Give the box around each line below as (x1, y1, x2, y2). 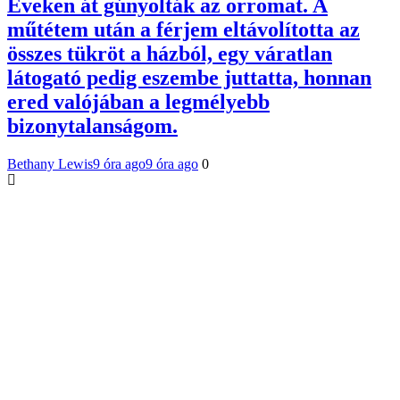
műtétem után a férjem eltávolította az (7, 17, 360, 41)
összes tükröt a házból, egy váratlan (7, 41, 332, 65)
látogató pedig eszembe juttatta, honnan (7, 65, 371, 89)
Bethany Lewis (7, 155, 93, 171)
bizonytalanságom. (7, 113, 178, 137)
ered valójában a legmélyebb (7, 89, 270, 113)
